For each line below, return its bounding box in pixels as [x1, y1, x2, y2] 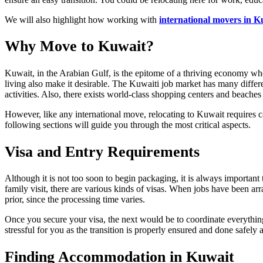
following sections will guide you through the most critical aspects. [5, 119, 251, 130]
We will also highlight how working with [5, 14, 159, 25]
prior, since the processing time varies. [5, 194, 145, 205]
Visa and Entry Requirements [5, 143, 200, 160]
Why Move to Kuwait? [5, 38, 154, 55]
